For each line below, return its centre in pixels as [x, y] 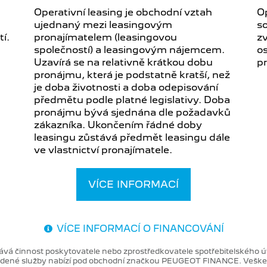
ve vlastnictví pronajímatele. [103, 150]
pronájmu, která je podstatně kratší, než [132, 75]
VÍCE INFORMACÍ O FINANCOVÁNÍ [140, 229]
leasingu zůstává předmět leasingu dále [132, 137]
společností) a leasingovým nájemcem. [130, 50]
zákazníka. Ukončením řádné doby [118, 125]
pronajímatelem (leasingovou [106, 37]
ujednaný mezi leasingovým [103, 25]
